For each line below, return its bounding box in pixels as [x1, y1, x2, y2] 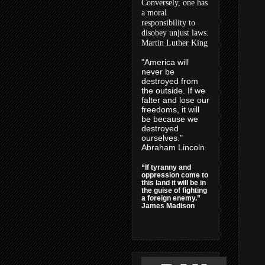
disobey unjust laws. [141, 28, 209, 37]
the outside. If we [141, 86, 205, 95]
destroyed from [141, 76, 198, 86]
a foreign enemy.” [141, 194, 201, 202]
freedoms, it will [141, 105, 199, 114]
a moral [141, 8, 167, 17]
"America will [141, 57, 189, 67]
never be [141, 67, 174, 76]
